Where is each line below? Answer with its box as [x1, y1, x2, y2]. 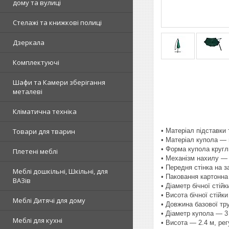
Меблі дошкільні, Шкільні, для [13, 167, 108, 176]
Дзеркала [13, 38, 44, 47]
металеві [13, 87, 42, 96]
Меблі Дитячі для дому [13, 196, 85, 205]
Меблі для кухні [13, 216, 62, 225]
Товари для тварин [13, 127, 75, 136]
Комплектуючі [13, 58, 59, 67]
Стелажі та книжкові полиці [13, 18, 102, 27]
